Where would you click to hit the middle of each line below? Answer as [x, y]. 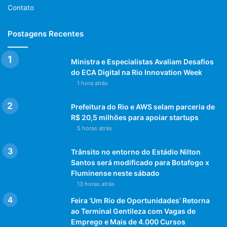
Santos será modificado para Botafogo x [140, 162]
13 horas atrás [96, 184]
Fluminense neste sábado [115, 173]
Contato [21, 7]
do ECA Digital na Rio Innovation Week [137, 72]
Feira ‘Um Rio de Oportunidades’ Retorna [140, 200]
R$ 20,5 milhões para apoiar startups [135, 117]
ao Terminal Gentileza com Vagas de [133, 211]
